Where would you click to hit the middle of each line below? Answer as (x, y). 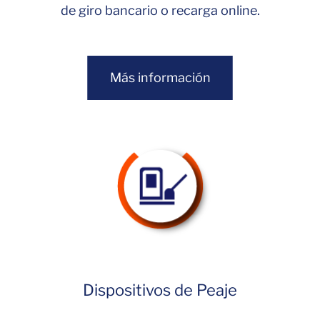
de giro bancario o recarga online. (160, 10)
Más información (160, 77)
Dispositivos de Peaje (160, 290)
